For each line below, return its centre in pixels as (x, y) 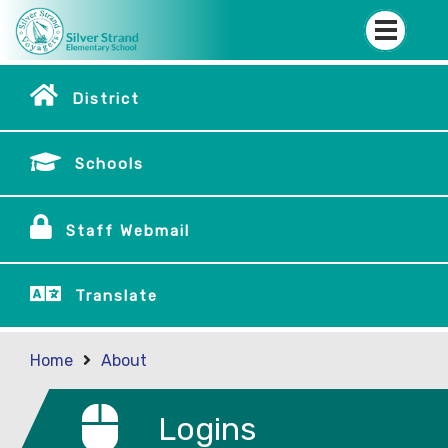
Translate (116, 296)
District (106, 99)
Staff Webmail (128, 231)
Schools (109, 164)
